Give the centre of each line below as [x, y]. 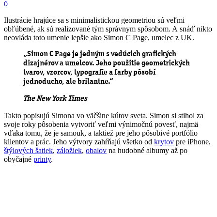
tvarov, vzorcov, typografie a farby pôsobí [89, 72]
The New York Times [55, 99]
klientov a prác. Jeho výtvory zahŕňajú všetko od [79, 141]
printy [42, 159]
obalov [96, 150]
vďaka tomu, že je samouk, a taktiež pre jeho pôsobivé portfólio [101, 133]
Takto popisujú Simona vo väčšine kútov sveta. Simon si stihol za [104, 115]
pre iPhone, [192, 141]
